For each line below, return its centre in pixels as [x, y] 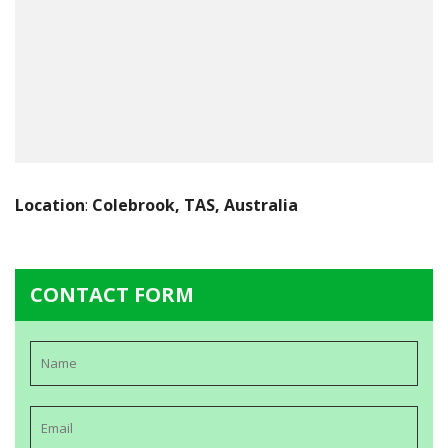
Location [50, 205]
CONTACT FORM [112, 295]
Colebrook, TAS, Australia [195, 205]
